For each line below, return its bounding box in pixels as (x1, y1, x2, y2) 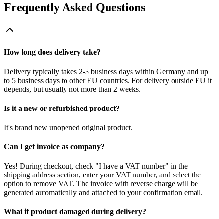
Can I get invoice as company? (4, 142, 105, 151)
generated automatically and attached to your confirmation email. (4, 188, 203, 197)
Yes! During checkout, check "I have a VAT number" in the (4, 161, 188, 170)
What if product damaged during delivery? (4, 207, 146, 216)
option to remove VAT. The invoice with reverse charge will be (4, 179, 198, 188)
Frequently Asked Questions (4, 1, 145, 14)
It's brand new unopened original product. (4, 123, 132, 132)
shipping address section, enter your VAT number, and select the (4, 170, 201, 179)
